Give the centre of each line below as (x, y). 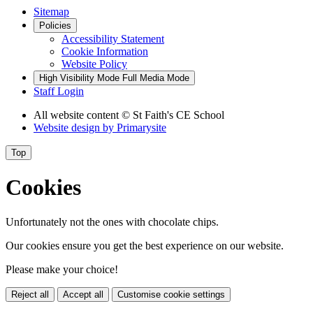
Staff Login (59, 91)
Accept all (83, 294)
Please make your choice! (62, 269)
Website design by (75, 127)
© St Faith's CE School (173, 115)
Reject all (30, 294)
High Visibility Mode (79, 78)
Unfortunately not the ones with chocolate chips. (112, 221)
